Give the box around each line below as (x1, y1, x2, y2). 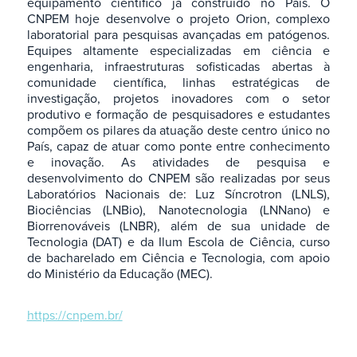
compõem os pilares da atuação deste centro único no (26, 121, 331, 139)
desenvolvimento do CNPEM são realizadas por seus (26, 169, 331, 187)
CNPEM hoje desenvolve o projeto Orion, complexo (26, 10, 331, 28)
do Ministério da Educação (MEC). (26, 265, 213, 283)
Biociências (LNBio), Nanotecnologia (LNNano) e (26, 201, 331, 219)
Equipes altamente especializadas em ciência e (26, 41, 331, 60)
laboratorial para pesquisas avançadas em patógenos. (26, 25, 331, 44)
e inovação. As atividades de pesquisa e (26, 153, 331, 171)
